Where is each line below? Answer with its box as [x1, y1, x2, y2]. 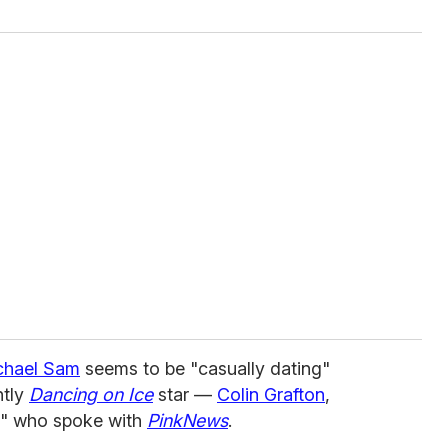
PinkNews [147, 409, 228, 431]
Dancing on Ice [29, 383, 153, 405]
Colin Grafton [217, 383, 325, 405]
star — [153, 383, 212, 405]
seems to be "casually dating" [80, 357, 330, 379]
